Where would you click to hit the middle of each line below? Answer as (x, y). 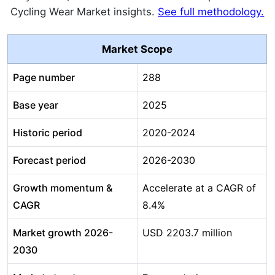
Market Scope (137, 49)
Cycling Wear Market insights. (84, 12)
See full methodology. (211, 12)
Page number (44, 78)
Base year (36, 105)
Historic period (48, 133)
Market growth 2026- (63, 233)
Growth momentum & (63, 188)
